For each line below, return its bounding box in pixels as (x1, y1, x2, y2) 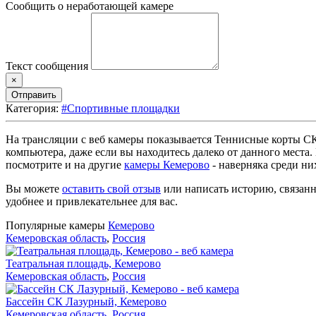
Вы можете (6, 182, 62, 195)
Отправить (11, 89, 56, 100)
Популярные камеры (6, 219, 108, 231)
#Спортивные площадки (61, 102, 180, 114)
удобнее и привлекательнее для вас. (6, 195, 178, 207)
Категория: (6, 102, 61, 114)
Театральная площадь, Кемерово (6, 257, 161, 269)
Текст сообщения (6, 59, 88, 72)
